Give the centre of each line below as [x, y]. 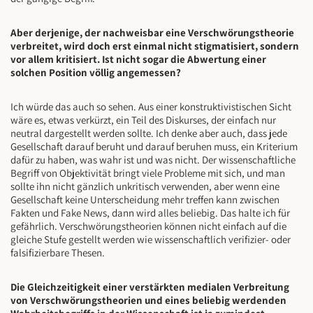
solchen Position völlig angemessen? [96, 73]
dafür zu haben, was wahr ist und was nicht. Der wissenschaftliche [153, 160]
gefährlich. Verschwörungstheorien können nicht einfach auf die [148, 226]
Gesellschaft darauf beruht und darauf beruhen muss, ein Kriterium [154, 147]
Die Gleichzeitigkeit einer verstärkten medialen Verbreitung [150, 287]
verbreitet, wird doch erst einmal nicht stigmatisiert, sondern [155, 46]
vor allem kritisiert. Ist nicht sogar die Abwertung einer [138, 59]
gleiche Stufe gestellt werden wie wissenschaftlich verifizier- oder [151, 240]
